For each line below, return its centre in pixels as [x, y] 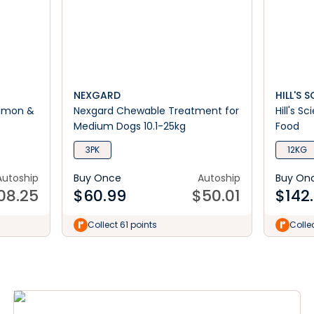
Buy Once [97, 178]
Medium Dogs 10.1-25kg [130, 126]
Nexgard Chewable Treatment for [156, 111]
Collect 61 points [122, 225]
